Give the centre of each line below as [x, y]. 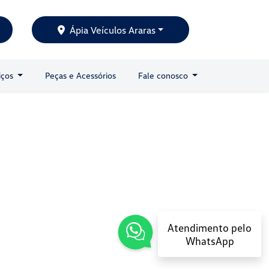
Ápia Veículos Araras [112, 30]
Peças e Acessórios [80, 75]
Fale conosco [164, 75]
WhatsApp [210, 240]
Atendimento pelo [210, 227]
